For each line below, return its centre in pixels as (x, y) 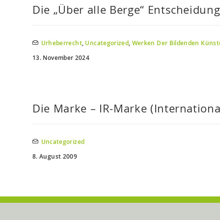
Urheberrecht (61, 43)
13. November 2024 (61, 58)
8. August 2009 (55, 156)
